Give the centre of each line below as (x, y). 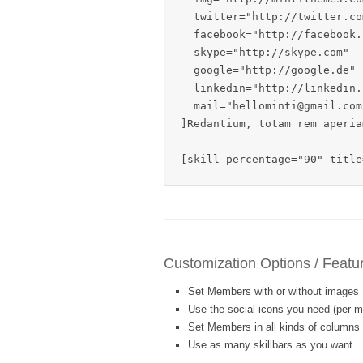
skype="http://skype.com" (265, 52)
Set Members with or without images (273, 291)
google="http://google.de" (268, 70)
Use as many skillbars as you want (270, 345)
